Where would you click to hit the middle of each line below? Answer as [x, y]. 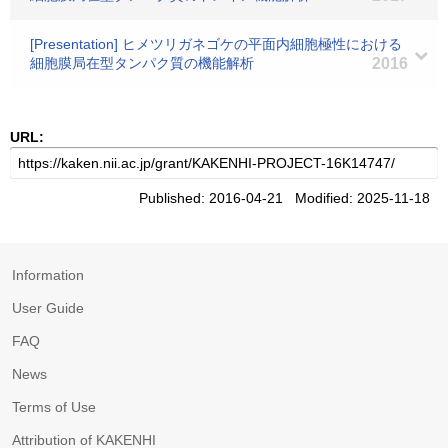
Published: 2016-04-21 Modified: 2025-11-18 [288, 198]
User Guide [48, 308]
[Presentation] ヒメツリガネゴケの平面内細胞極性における [216, 44]
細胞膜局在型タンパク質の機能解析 [142, 63]
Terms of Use [54, 407]
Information [48, 275]
